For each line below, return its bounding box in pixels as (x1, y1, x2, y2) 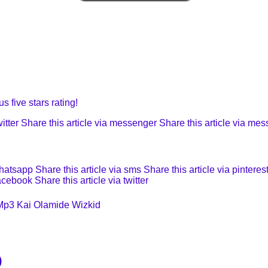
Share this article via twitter (35, 175, 148, 185)
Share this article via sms (35, 164, 141, 175)
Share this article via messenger (21, 117, 157, 128)
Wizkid (72, 199, 100, 210)
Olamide (33, 199, 69, 210)
